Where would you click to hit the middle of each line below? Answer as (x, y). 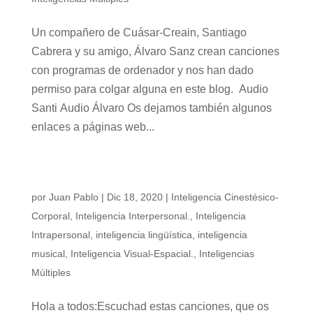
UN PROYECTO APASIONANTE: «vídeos (139, 171)
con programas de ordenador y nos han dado (142, 70)
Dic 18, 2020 (134, 197)
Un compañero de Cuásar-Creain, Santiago (139, 32)
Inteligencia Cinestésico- (225, 197)
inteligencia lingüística (144, 235)
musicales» (61, 182)
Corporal (50, 216)
